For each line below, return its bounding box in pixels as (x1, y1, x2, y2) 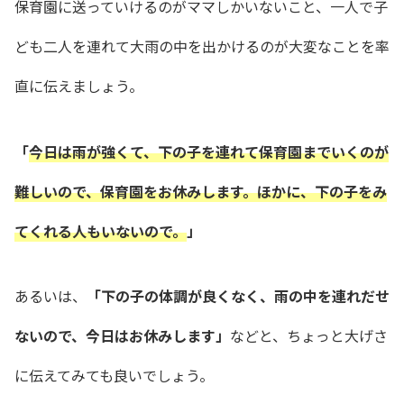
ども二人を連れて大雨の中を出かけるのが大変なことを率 (14, 34, 390, 57)
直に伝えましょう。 (14, 74, 143, 96)
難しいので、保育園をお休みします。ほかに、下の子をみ (14, 179, 387, 202)
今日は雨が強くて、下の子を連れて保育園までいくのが (29, 140, 389, 162)
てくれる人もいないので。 (14, 219, 187, 242)
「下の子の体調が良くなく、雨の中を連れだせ (87, 285, 390, 308)
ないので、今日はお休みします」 (14, 325, 230, 347)
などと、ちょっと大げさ (230, 325, 388, 347)
